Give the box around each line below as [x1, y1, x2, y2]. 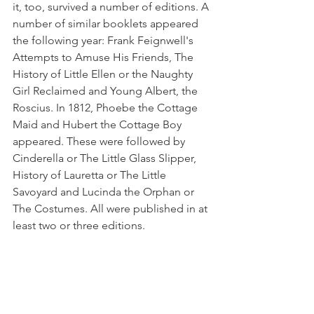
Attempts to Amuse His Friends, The [13, 50, 196, 64]
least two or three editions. [13, 218, 148, 232]
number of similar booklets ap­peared [13, 16, 201, 30]
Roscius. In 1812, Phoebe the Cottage [13, 100, 200, 114]
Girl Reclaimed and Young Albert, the [13, 83, 200, 97]
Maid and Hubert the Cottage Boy [13, 117, 184, 131]
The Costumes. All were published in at [13, 201, 210, 215]
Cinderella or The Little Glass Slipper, [13, 151, 199, 165]
